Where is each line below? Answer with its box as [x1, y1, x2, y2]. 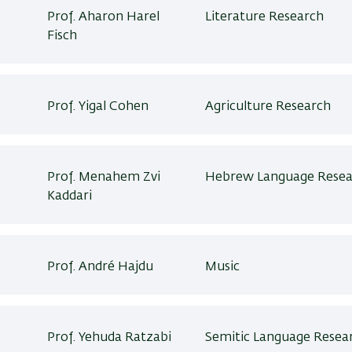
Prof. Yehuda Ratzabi [47, 332, 172, 344]
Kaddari [47, 190, 93, 203]
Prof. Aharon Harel [47, 11, 160, 24]
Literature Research [204, 11, 324, 24]
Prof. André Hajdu [47, 261, 154, 273]
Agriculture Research [204, 101, 331, 113]
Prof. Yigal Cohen [47, 101, 149, 113]
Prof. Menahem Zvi [47, 171, 161, 184]
